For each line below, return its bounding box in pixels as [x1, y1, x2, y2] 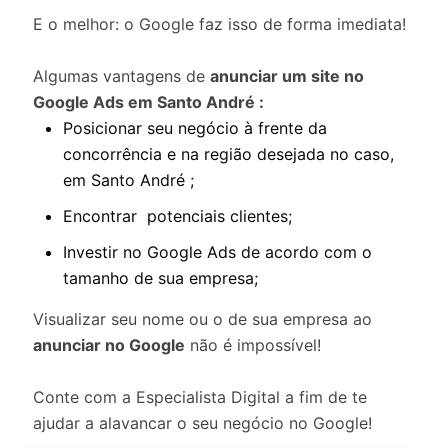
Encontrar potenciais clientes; [63, 206, 292, 226]
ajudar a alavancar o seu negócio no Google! [33, 413, 372, 433]
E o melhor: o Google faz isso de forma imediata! [33, 14, 406, 34]
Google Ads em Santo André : [33, 92, 264, 112]
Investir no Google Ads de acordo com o [63, 242, 372, 262]
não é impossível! [185, 335, 321, 355]
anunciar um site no [210, 66, 364, 86]
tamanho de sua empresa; [63, 268, 258, 288]
